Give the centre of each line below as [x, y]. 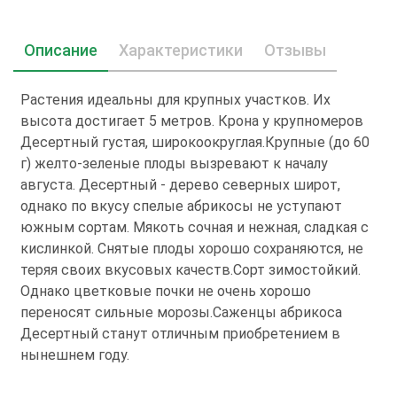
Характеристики [181, 51]
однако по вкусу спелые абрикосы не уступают [181, 206]
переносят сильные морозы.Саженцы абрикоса [181, 313]
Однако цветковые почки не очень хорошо [166, 292]
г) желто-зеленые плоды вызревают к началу [174, 164]
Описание [61, 51]
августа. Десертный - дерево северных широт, [180, 185]
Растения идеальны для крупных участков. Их [175, 100]
